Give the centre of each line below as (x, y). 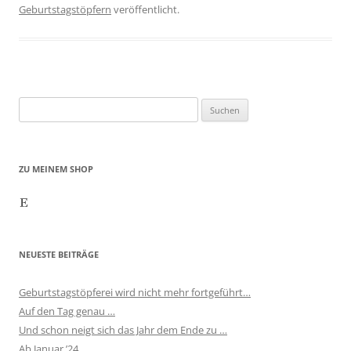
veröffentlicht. (145, 9)
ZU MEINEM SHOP (56, 168)
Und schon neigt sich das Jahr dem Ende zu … (123, 329)
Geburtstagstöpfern (65, 9)
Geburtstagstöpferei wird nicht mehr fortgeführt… (135, 292)
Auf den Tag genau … (67, 311)
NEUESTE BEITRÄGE (59, 254)
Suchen (35, 105)
